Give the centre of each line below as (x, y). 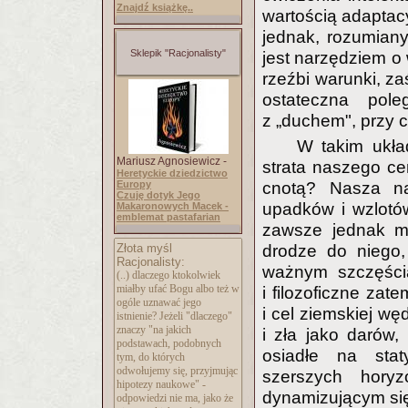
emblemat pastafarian (168, 217)
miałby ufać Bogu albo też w (178, 289)
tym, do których (151, 357)
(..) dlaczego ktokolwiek (168, 275)
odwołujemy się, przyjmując (177, 371)
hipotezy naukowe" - (161, 384)
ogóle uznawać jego (159, 302)
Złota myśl (144, 248)
